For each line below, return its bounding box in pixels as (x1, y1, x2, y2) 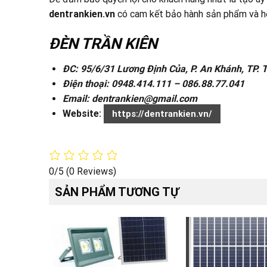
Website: (63, 107, 104, 119)
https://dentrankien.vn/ (112, 108, 212, 119)
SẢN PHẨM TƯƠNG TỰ (55, 184, 179, 199)
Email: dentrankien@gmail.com (63, 92, 200, 104)
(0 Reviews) (66, 165, 116, 177)
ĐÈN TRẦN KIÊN (49, 34, 157, 52)
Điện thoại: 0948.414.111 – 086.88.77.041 (63, 77, 244, 89)
